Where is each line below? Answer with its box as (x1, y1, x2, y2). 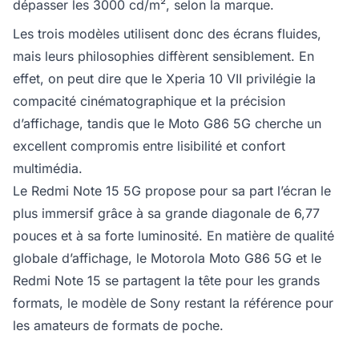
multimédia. (13, 160, 87, 177)
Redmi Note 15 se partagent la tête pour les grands (13, 272, 320, 289)
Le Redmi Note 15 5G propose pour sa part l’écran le (13, 183, 331, 200)
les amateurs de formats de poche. (13, 317, 224, 334)
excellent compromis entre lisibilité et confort (13, 138, 285, 155)
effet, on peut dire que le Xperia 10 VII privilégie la (13, 71, 316, 87)
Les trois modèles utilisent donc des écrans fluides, (13, 26, 321, 42)
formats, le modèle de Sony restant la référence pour (13, 295, 333, 312)
